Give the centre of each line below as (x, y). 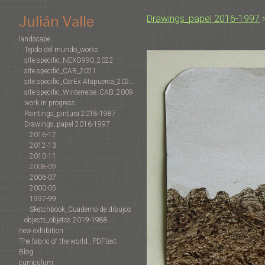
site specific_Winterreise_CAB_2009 (79, 93)
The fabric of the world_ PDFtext (68, 242)
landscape (35, 39)
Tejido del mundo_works (61, 50)
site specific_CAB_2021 (60, 71)
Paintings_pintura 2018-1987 (70, 114)
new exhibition (41, 231)
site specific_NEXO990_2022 (69, 61)
